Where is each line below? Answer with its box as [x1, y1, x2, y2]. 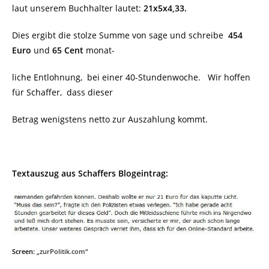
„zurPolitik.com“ [37, 247, 88, 256]
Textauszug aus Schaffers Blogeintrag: [12, 168, 168, 179]
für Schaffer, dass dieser [12, 86, 113, 98]
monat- [83, 44, 115, 56]
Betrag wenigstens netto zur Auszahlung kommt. [12, 113, 208, 125]
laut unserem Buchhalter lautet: [12, 2, 144, 14]
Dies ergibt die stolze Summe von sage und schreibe [12, 29, 226, 41]
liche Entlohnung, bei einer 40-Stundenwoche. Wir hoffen [12, 71, 250, 83]
